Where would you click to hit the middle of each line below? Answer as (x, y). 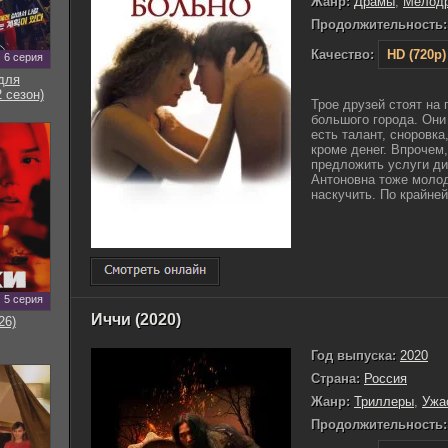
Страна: (335, 378)
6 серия (23, 57)
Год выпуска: (353, 355)
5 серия (23, 299)
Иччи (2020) (136, 319)
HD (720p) (416, 54)
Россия (385, 378)
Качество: (342, 54)
